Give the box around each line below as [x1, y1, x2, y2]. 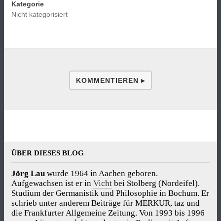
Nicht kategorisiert [11, 10, 68, 18]
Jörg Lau [11, 169, 45, 179]
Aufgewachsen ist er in [11, 179, 93, 188]
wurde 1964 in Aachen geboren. [45, 169, 158, 179]
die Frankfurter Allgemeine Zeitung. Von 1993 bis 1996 [11, 208, 205, 218]
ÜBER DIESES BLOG [11, 149, 84, 157]
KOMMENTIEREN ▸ [76, 76, 145, 84]
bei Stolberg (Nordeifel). [112, 179, 200, 188]
